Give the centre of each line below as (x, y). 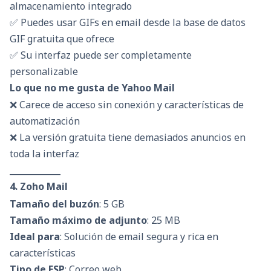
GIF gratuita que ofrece (62, 39)
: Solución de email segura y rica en (139, 236)
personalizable (44, 72)
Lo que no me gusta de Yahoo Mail (92, 88)
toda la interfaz (44, 154)
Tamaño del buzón (54, 204)
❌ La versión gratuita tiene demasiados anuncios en (128, 138)
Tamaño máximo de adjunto (78, 220)
